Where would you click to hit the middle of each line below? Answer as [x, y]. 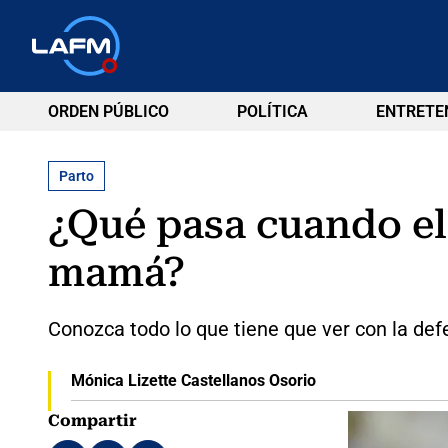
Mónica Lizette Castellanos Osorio [193, 380]
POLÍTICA [272, 111]
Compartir [92, 420]
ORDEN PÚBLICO [108, 111]
